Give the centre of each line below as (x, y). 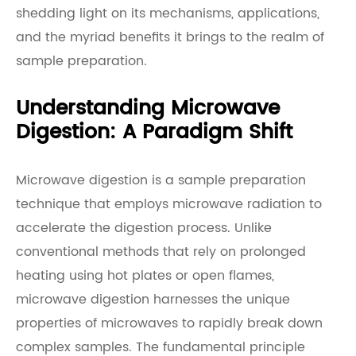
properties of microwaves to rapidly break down (169, 323)
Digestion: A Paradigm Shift (154, 132)
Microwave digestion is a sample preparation (161, 180)
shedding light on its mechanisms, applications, (168, 14)
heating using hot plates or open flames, (145, 276)
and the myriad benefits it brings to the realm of (170, 37)
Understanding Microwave (148, 108)
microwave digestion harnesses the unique (153, 300)
